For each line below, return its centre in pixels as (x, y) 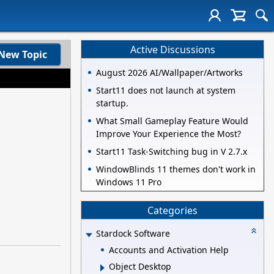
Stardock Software (133, 234)
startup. (112, 103)
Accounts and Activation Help (169, 250)
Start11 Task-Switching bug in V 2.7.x (172, 152)
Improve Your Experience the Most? (168, 134)
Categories (172, 210)
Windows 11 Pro (129, 182)
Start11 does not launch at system (166, 91)
